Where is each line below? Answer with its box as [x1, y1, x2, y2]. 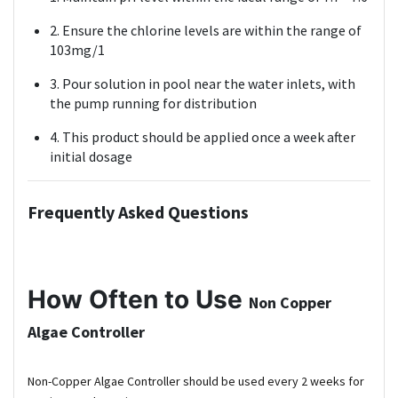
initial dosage [50, 147, 132, 166]
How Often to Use [28, 284, 249, 315]
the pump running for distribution [50, 94, 257, 113]
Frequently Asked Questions [28, 201, 249, 224]
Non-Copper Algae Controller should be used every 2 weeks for [28, 373, 364, 390]
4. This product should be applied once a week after [50, 128, 355, 147]
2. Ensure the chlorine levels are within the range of [50, 21, 362, 40]
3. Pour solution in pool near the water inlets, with [50, 75, 355, 93]
